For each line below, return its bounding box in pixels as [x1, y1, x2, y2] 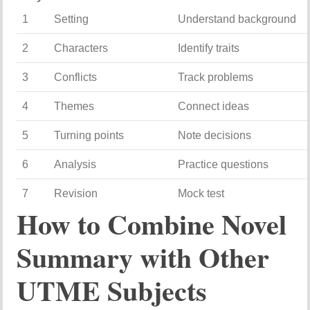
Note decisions [178, 129, 252, 142]
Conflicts [54, 71, 98, 84]
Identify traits [178, 42, 240, 55]
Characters [54, 42, 109, 55]
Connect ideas [178, 100, 250, 113]
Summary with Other [17, 237, 270, 278]
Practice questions [178, 158, 269, 171]
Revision [54, 188, 98, 200]
